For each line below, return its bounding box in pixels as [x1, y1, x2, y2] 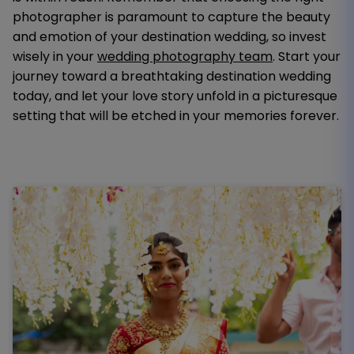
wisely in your [13, 47, 97, 66]
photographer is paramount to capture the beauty [13, 7, 330, 26]
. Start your [273, 47, 341, 66]
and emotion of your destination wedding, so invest [13, 27, 326, 46]
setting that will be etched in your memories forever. [13, 106, 339, 125]
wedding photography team [97, 47, 273, 66]
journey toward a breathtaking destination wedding [13, 66, 331, 85]
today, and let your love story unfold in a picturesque [13, 86, 337, 105]
